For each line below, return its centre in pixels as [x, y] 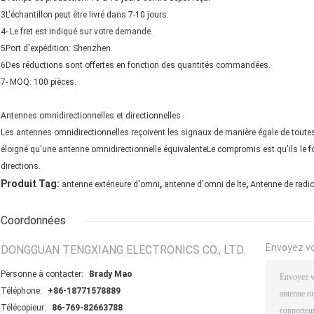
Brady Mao [111, 274]
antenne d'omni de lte [205, 185]
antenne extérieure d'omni [111, 185]
